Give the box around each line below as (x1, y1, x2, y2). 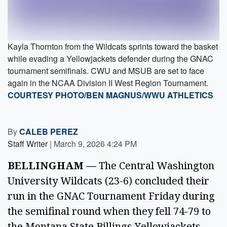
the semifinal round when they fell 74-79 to (8, 204, 211, 218)
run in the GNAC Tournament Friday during (8, 189, 215, 203)
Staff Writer (8, 138, 48, 149)
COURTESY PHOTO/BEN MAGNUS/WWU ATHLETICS (8, 89, 213, 101)
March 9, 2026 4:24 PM (54, 138, 137, 149)
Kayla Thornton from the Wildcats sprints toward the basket (8, 41, 218, 52)
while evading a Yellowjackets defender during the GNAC (8, 53, 213, 64)
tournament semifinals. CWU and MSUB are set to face (8, 65, 204, 77)
